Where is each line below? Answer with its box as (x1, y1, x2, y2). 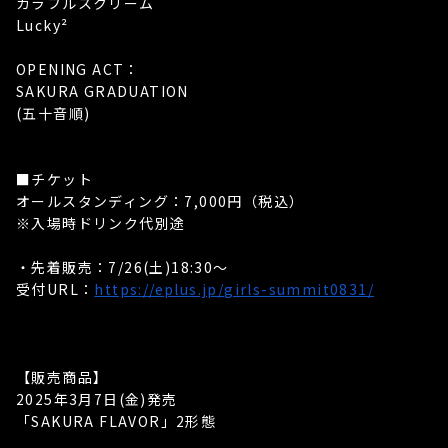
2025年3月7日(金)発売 (16, 389, 178, 409)
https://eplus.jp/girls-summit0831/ (94, 279, 375, 299)
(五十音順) (16, 103, 91, 123)
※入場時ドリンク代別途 (16, 213, 186, 233)
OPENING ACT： (16, 59, 140, 79)
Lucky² (16, 15, 69, 35)
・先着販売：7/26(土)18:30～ (16, 257, 229, 277)
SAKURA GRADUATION (16, 81, 189, 101)
